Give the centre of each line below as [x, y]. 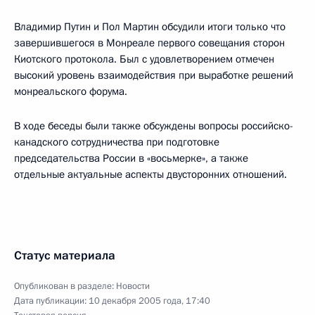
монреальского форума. [71, 91]
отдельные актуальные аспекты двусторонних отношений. [150, 174]
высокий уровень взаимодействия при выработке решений [154, 75]
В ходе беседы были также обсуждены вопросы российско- [154, 126]
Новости [133, 286]
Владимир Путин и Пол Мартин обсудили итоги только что [150, 27]
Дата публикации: [51, 301]
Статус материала [65, 256]
